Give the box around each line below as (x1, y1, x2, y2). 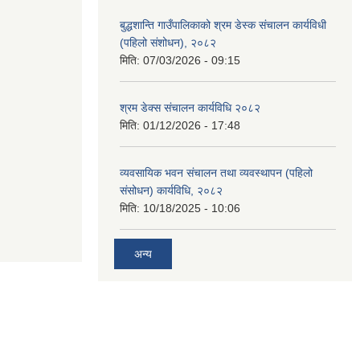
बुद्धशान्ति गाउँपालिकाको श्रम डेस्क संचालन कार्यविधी (120, 18, 326, 31)
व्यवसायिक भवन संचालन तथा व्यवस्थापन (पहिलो (120, 166, 313, 179)
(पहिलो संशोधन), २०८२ (120, 36, 216, 49)
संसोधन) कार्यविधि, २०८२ (120, 184, 223, 197)
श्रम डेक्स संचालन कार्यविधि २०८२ (120, 101, 260, 114)
